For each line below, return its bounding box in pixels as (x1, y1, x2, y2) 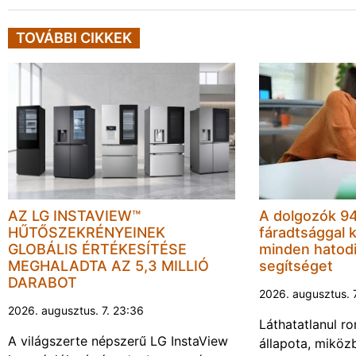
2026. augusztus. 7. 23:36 (8, 304, 144, 318)
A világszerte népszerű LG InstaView (8, 333, 228, 350)
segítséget (259, 257, 334, 275)
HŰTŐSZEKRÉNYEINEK (8, 224, 165, 242)
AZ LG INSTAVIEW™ (8, 207, 141, 225)
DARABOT (8, 274, 77, 292)
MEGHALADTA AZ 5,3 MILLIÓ (8, 257, 209, 275)
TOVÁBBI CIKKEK (16, 29, 132, 47)
